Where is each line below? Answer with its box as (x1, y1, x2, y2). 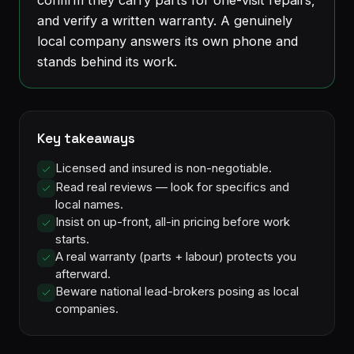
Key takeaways (37, 129, 135, 147)
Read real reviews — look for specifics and (55, 179, 289, 194)
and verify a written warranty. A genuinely (37, 12, 292, 28)
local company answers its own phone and (37, 32, 298, 49)
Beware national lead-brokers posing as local (55, 283, 299, 299)
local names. (55, 196, 123, 212)
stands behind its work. (37, 53, 177, 70)
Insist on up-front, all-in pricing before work (55, 213, 290, 229)
